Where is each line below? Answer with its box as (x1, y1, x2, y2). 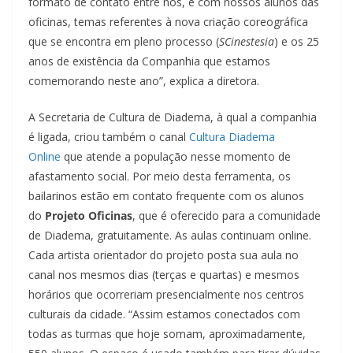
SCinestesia (219, 33, 274, 49)
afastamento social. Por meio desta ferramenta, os (28, 168, 291, 184)
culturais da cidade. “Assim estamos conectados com (28, 306, 300, 321)
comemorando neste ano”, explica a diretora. (28, 72, 259, 88)
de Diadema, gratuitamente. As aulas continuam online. (28, 227, 311, 243)
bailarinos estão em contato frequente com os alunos (28, 188, 304, 203)
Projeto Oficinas (45, 207, 132, 223)
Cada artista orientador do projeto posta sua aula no (28, 247, 299, 262)
